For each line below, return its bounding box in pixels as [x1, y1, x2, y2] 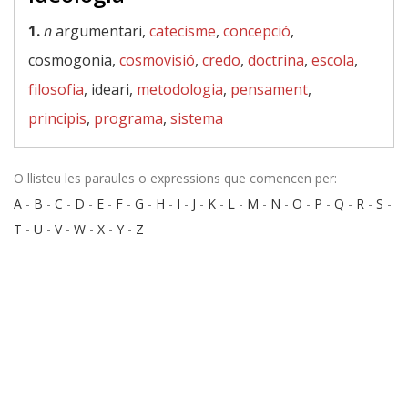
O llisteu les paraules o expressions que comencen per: [14, 169, 337, 187]
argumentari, [52, 21, 149, 41]
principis [28, 108, 87, 128]
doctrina [248, 50, 304, 70]
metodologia [137, 79, 223, 99]
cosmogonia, [28, 50, 119, 70]
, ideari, [84, 79, 137, 99]
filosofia [28, 79, 84, 99]
